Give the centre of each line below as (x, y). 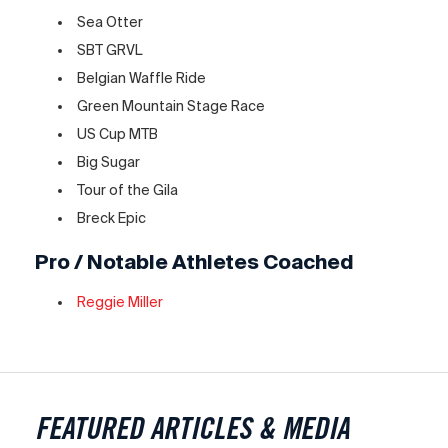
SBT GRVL (110, 49)
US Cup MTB (118, 133)
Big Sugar (109, 161)
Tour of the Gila (128, 189)
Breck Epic (112, 217)
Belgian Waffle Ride (142, 77)
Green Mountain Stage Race (171, 105)
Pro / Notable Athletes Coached (194, 261)
